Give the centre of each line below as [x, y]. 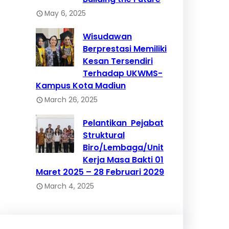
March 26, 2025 [71, 100]
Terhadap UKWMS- [123, 74]
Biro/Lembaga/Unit [123, 148]
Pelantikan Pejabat [123, 123]
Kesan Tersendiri [118, 61]
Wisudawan [107, 37]
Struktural [104, 135]
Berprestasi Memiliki [125, 49]
